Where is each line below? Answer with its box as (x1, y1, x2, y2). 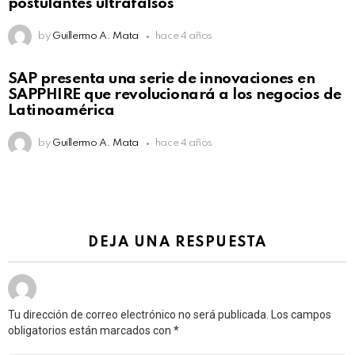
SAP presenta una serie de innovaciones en (8, 71, 315, 87)
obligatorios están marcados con (8, 324, 174, 338)
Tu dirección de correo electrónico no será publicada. (8, 308, 269, 322)
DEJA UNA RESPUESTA (88, 235, 267, 250)
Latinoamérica (8, 103, 115, 119)
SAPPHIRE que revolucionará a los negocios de (8, 87, 342, 103)
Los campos (271, 308, 331, 322)
